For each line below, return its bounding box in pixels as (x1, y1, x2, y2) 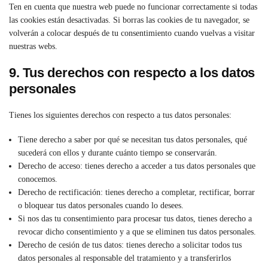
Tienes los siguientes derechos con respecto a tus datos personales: (9, 110, 232, 120)
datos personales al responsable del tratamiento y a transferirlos (18, 254, 231, 263)
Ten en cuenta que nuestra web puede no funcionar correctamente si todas (9, 2, 257, 11)
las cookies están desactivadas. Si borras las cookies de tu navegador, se (9, 15, 249, 25)
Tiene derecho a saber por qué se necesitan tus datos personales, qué (18, 135, 247, 145)
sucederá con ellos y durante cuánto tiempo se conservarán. (18, 148, 217, 158)
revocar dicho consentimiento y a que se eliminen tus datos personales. (18, 227, 256, 237)
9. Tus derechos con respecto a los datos (9, 65, 255, 80)
